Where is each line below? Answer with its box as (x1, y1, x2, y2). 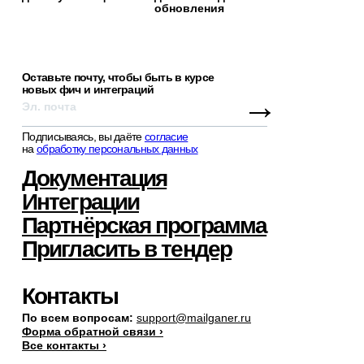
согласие (144, 130, 188, 144)
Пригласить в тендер (22, 236, 232, 262)
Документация (22, 166, 167, 192)
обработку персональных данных (36, 142, 198, 156)
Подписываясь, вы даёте (22, 130, 145, 144)
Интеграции (22, 189, 139, 215)
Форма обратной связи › (22, 325, 163, 339)
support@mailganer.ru (136, 311, 251, 325)
